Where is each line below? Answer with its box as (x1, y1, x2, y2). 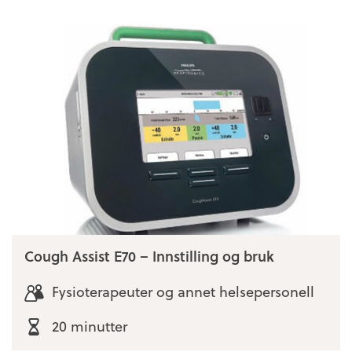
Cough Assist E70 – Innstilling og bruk (24, 244, 274, 266)
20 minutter (51, 314, 127, 336)
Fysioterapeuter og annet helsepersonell (51, 280, 314, 302)
